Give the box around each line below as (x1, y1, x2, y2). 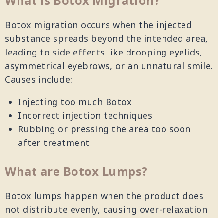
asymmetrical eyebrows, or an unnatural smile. (5, 60, 213, 73)
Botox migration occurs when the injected (5, 19, 192, 33)
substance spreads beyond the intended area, (5, 33, 208, 46)
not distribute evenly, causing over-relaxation (5, 203, 207, 217)
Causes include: (5, 73, 73, 87)
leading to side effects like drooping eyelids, (5, 46, 202, 60)
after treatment (18, 137, 90, 150)
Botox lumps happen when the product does (5, 190, 203, 203)
